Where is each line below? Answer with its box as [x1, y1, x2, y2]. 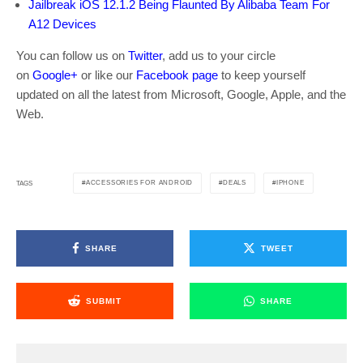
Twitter [128, 49, 162, 63]
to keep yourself [218, 68, 305, 83]
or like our [78, 68, 136, 83]
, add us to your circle [162, 49, 275, 63]
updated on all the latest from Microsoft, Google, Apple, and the [16, 88, 346, 102]
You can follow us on [16, 49, 128, 63]
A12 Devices [28, 17, 96, 32]
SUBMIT [86, 296, 122, 305]
